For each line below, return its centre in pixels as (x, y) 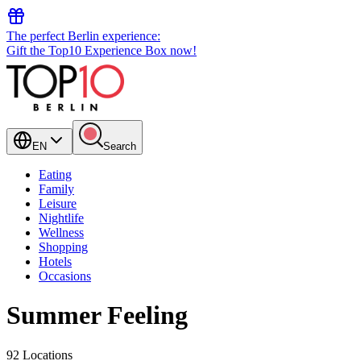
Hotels (55, 261)
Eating (55, 174)
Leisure (58, 203)
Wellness (61, 232)
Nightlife (61, 218)
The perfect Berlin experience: (83, 36)
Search (120, 146)
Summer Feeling (97, 315)
